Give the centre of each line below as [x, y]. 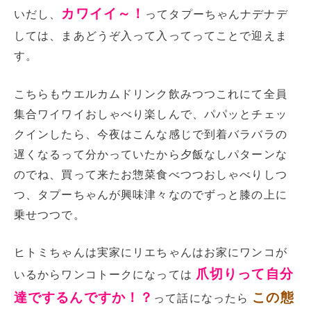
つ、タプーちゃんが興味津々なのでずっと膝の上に [151, 194]
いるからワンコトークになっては [105, 275]
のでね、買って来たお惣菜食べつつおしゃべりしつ [151, 174]
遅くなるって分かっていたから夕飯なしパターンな [151, 154]
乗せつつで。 [50, 215]
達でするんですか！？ [84, 298]
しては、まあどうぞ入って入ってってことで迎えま [151, 36]
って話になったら [203, 299]
